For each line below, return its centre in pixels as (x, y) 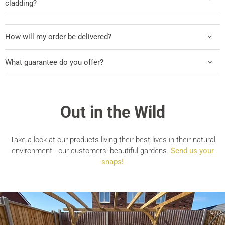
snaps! (113, 161)
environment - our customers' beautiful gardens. (91, 150)
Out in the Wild (113, 112)
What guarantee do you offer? (54, 62)
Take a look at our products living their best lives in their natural (113, 139)
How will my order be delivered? (58, 36)
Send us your (192, 150)
